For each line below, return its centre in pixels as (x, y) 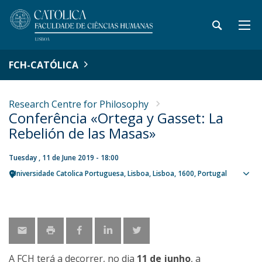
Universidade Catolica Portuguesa (68, 173)
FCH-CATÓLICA (44, 65)
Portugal (212, 173)
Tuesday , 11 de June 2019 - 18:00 (64, 158)
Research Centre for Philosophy (79, 104)
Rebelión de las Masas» (82, 133)
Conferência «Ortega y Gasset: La (116, 118)
